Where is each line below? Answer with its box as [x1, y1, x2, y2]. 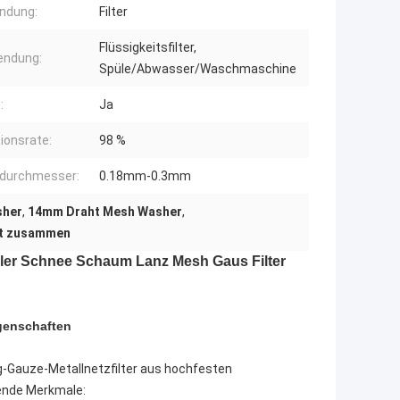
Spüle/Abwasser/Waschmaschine [99, 62, 296, 77]
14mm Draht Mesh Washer [28, 204, 182, 220]
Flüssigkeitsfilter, [99, 40, 196, 55]
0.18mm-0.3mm [99, 169, 191, 184]
